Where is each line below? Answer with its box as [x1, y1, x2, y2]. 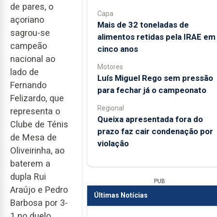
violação [97, 138, 129, 148]
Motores [97, 62, 123, 71]
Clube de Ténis [10, 119, 68, 130]
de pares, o [10, 1, 53, 12]
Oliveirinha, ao [10, 145, 64, 156]
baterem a [10, 158, 50, 169]
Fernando [10, 80, 46, 91]
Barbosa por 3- [10, 198, 68, 208]
